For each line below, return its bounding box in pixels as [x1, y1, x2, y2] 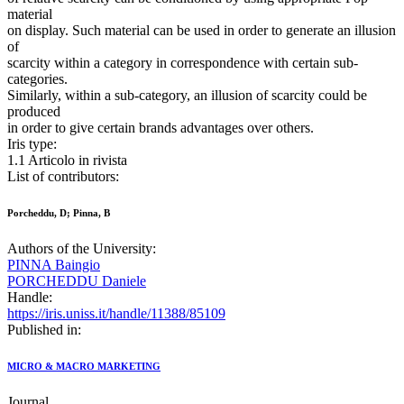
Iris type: [7, 136, 57, 152]
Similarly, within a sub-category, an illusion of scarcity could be [7, 87, 367, 104]
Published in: [7, 322, 81, 338]
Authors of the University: [7, 241, 156, 257]
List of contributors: [7, 169, 119, 185]
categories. [7, 71, 68, 87]
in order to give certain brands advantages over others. [7, 120, 314, 136]
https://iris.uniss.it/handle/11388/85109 [7, 306, 225, 322]
